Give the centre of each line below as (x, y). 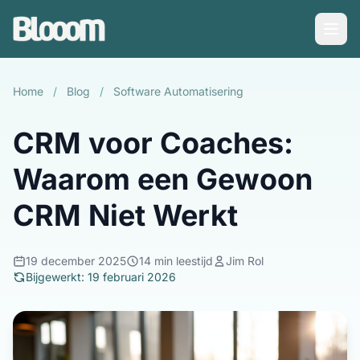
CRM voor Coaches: (153, 143)
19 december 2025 (76, 261)
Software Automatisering (178, 91)
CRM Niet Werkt (125, 215)
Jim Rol (245, 261)
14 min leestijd (176, 261)
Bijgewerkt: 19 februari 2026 (101, 277)
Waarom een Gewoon (163, 179)
